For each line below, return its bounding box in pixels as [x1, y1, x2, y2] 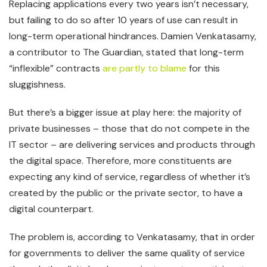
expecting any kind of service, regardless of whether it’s [9, 170, 250, 184]
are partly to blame [103, 62, 187, 75]
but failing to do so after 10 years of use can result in [9, 14, 238, 27]
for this [187, 62, 220, 75]
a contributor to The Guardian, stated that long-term [9, 46, 244, 59]
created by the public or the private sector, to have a [9, 187, 243, 200]
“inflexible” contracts [9, 62, 103, 75]
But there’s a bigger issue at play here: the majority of [9, 106, 241, 119]
